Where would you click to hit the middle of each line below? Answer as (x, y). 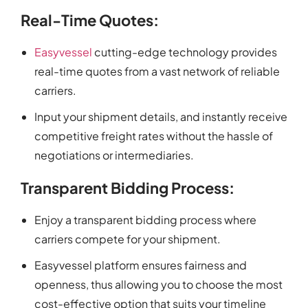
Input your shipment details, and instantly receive (161, 117)
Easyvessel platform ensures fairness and (141, 265)
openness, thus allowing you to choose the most (158, 285)
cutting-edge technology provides (185, 52)
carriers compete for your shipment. (128, 239)
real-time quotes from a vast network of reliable (157, 71)
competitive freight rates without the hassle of (154, 136)
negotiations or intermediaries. (114, 155)
